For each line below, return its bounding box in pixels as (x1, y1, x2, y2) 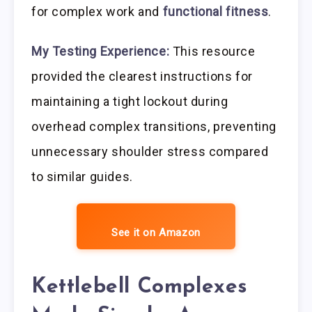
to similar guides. (31, 169, 133, 184)
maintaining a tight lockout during (31, 93, 228, 109)
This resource (169, 43, 256, 58)
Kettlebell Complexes (31, 276, 249, 298)
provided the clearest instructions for (31, 68, 253, 84)
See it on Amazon (111, 226, 201, 239)
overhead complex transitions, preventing (31, 118, 277, 134)
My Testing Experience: (31, 43, 170, 58)
